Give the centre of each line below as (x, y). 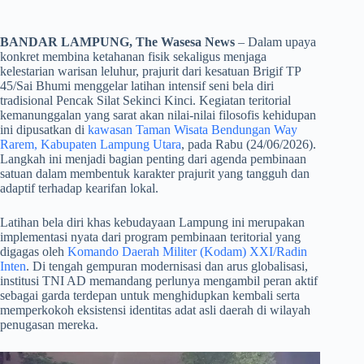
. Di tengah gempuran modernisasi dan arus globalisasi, (167, 266)
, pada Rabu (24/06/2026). (249, 145)
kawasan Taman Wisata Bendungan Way (193, 130)
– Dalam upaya (275, 42)
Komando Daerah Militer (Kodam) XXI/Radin (187, 252)
